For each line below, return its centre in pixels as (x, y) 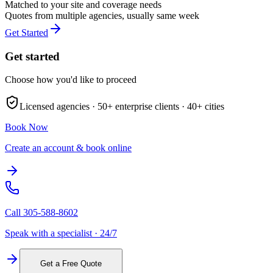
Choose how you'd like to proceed (71, 80)
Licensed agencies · (58, 107)
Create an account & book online (68, 148)
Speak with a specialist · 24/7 (61, 233)
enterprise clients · (149, 107)
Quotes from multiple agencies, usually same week (102, 15)
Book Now (27, 127)
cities (213, 107)
